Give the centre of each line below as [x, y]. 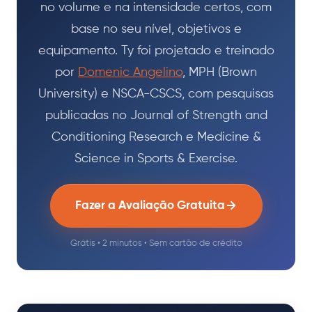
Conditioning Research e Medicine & [156, 137]
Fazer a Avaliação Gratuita [150, 205]
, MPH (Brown [220, 72]
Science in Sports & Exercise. [156, 158]
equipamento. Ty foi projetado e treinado [156, 50]
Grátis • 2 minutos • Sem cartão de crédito [156, 243]
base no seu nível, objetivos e [156, 29]
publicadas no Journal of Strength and [156, 115]
